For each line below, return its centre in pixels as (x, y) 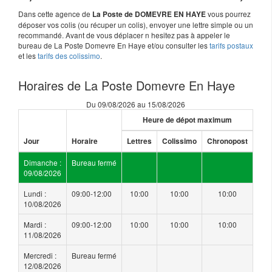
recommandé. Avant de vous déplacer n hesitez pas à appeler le (124, 35)
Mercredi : (40, 255)
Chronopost (227, 141)
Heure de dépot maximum (187, 120)
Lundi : (35, 193)
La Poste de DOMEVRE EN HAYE (149, 14)
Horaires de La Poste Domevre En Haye (127, 85)
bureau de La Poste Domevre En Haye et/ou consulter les (114, 45)
